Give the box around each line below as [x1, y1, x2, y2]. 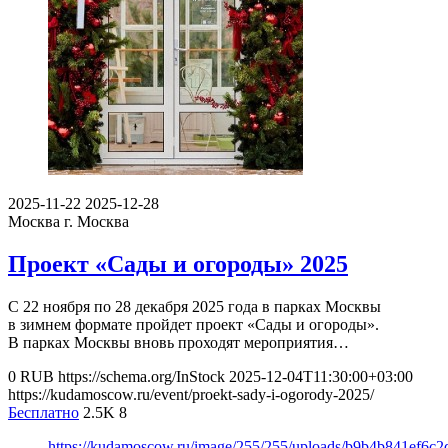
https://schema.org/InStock [58, 368, 225, 386]
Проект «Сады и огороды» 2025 [8, 251, 348, 278]
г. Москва [64, 213, 129, 231]
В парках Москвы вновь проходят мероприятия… [8, 334, 349, 352]
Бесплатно [8, 404, 79, 422]
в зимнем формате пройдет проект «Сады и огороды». [8, 316, 379, 334]
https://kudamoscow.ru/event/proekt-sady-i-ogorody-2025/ [8, 386, 374, 404]
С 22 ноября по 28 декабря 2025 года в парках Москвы [8, 298, 381, 316]
